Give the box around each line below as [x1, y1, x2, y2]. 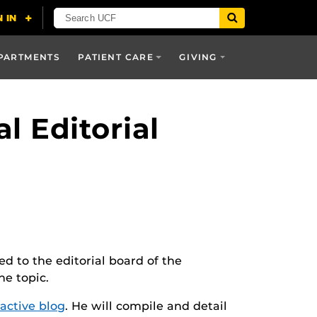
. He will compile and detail [65, 299, 227, 313]
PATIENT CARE [78, 52, 154, 62]
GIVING [179, 52, 218, 62]
